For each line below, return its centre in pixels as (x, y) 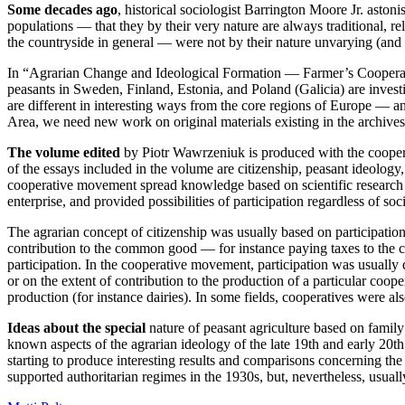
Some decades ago (62, 10)
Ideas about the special (76, 328)
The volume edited (64, 153)
